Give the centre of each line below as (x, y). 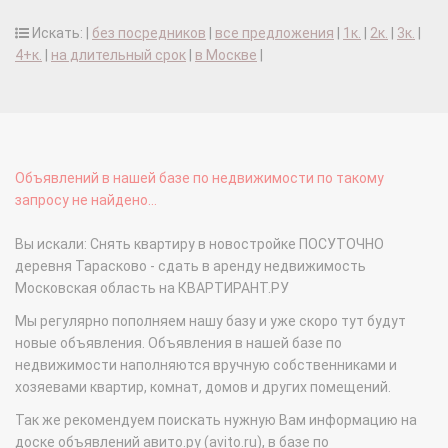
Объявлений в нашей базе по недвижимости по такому (199, 178)
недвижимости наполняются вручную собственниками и (206, 365)
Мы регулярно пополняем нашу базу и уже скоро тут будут (210, 321)
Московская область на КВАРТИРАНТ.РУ (152, 288)
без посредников (149, 33)
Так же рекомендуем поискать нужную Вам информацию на (216, 420)
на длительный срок (118, 55)
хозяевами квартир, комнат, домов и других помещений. (203, 387)
